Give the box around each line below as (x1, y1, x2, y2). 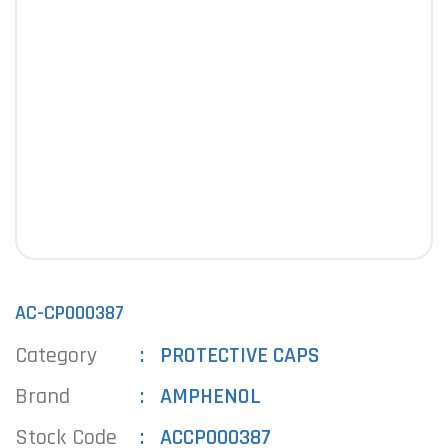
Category (15, 342, 97, 370)
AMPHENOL (160, 383, 262, 411)
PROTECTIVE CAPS (160, 342, 321, 370)
